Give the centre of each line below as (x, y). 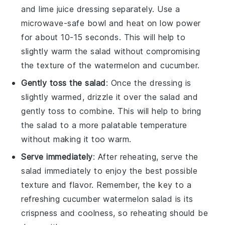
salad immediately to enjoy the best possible (109, 171)
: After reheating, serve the (145, 157)
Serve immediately (57, 157)
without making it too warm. (76, 139)
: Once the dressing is (148, 83)
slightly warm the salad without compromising (111, 51)
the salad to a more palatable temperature (104, 125)
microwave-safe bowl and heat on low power (111, 23)
